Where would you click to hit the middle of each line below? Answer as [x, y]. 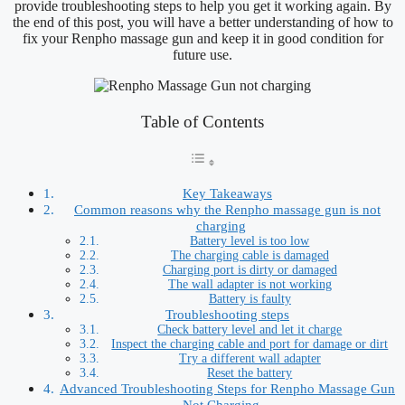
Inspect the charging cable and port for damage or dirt [250, 344]
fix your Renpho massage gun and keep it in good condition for [202, 39]
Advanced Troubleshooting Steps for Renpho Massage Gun [228, 388]
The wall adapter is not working [250, 284]
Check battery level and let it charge [250, 329]
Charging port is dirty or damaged [250, 269]
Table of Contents [202, 121]
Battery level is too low [250, 240]
